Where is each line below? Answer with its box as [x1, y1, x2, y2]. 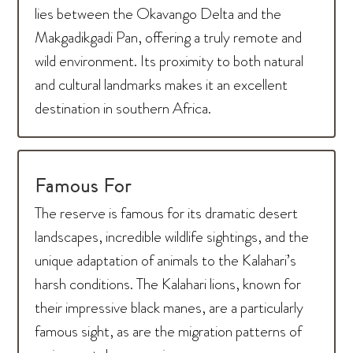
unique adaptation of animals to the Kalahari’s [35, 249, 297, 272]
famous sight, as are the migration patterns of [35, 320, 303, 343]
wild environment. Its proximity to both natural [35, 50, 304, 72]
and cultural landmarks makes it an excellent [35, 73, 288, 96]
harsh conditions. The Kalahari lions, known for [35, 273, 302, 295]
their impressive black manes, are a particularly [35, 296, 304, 319]
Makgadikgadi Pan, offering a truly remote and [35, 26, 303, 49]
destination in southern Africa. [35, 97, 212, 120]
